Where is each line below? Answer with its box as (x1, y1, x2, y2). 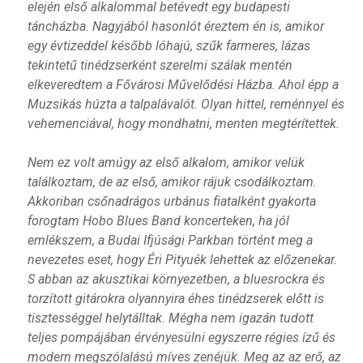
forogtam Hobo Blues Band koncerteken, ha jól (27, 212, 289, 228)
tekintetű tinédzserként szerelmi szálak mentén (27, 57, 293, 73)
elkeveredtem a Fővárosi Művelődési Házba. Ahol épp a (27, 76, 339, 92)
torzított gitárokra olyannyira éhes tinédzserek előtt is (27, 290, 324, 306)
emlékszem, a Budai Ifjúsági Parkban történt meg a (27, 232, 313, 248)
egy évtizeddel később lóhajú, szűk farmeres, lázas (27, 37, 310, 53)
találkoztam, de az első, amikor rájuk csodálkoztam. (27, 173, 317, 190)
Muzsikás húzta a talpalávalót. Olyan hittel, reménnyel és (27, 96, 344, 112)
